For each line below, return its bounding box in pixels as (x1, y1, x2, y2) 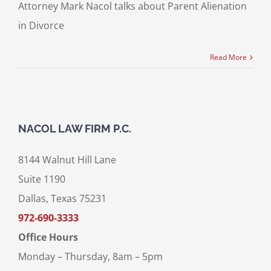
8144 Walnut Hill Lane (18, 153, 116, 167)
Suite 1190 (18, 172, 65, 186)
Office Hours (18, 230, 78, 244)
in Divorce (18, 19, 64, 33)
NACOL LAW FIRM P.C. (18, 122, 131, 135)
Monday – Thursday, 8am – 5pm (18, 250, 163, 264)
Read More (210, 52, 247, 63)
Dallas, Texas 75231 (18, 192, 106, 206)
